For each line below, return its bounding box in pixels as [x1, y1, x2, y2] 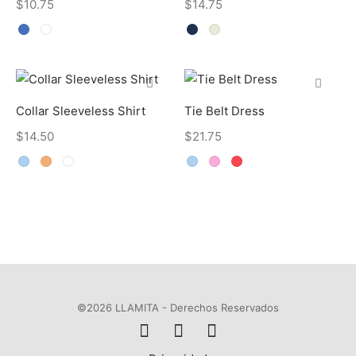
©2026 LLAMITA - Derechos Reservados [77, 301, 279, 314]
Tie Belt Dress [184, 103, 265, 119]
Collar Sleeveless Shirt [16, 103, 145, 119]
